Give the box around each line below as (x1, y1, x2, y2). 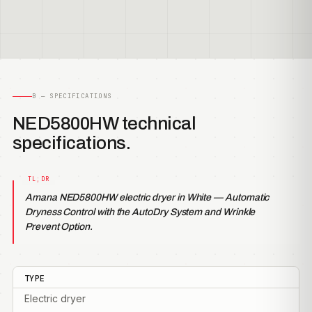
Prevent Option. (25, 221, 93, 232)
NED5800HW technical (13, 114, 196, 133)
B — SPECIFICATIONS (32, 92, 112, 100)
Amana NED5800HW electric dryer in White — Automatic (25, 192, 270, 203)
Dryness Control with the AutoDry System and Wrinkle (25, 207, 256, 217)
